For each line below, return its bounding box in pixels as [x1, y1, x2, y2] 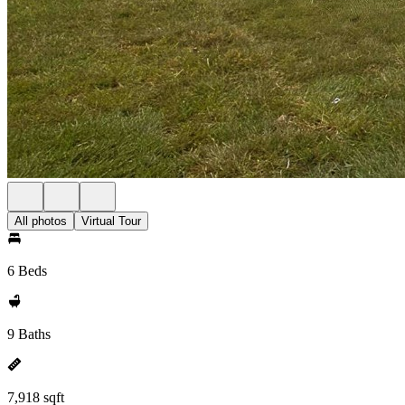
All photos [14, 214, 67, 228]
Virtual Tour [81, 214, 141, 228]
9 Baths [7, 326, 51, 342]
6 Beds [7, 263, 47, 278]
